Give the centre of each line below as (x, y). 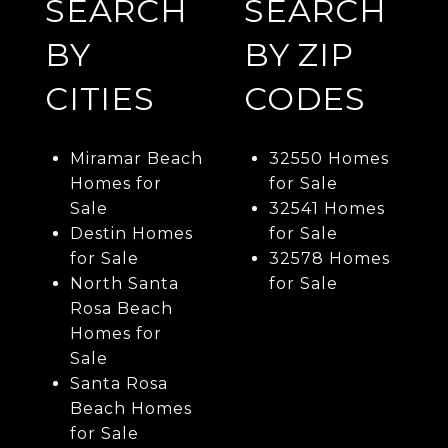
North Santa (124, 284)
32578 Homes (329, 259)
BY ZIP (299, 55)
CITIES (100, 99)
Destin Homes (131, 234)
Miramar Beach (136, 159)
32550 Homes (328, 159)
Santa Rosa (118, 384)
